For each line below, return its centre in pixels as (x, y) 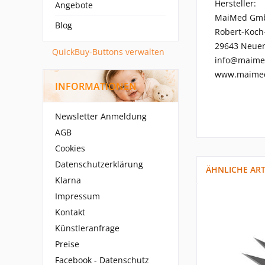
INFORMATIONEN (96, 86)
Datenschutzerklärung (99, 164)
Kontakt (70, 212)
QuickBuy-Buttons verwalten (108, 52)
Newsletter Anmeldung (101, 116)
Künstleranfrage (87, 228)
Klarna (68, 180)
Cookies (70, 148)
